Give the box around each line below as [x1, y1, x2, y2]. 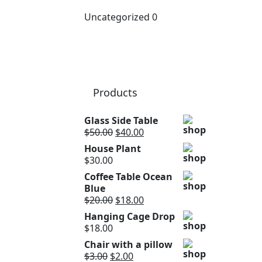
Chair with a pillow [84, 237, 173, 251]
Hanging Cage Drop [84, 209, 175, 223]
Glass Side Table [84, 113, 158, 127]
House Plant [84, 142, 141, 155]
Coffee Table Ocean [84, 170, 173, 183]
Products [93, 85, 137, 99]
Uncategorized [84, 10, 150, 23]
